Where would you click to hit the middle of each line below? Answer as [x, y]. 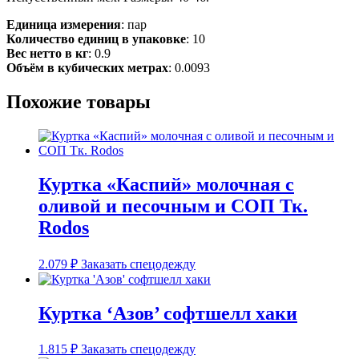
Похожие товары [79, 101]
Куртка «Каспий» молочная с [166, 184]
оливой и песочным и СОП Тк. [173, 206]
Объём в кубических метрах [87, 67]
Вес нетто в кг [47, 53]
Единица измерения [64, 24]
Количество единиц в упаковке [96, 38]
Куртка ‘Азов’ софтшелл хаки [168, 313]
